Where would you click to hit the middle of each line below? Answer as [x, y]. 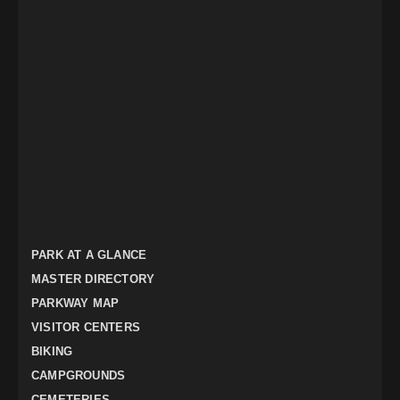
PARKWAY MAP [75, 304]
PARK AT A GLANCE [89, 255]
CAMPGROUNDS [79, 376]
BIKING [52, 352]
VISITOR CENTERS [86, 328]
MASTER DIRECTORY [93, 279]
